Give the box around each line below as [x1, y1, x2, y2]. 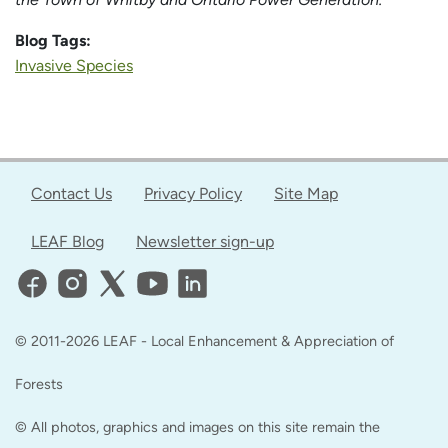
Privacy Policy [144, 184, 242, 204]
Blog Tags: [15, 31, 95, 51]
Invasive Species [15, 56, 133, 76]
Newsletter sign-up [136, 232, 274, 252]
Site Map [274, 184, 338, 204]
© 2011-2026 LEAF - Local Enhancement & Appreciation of [15, 332, 394, 351]
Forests [15, 375, 63, 394]
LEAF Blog [31, 232, 104, 252]
